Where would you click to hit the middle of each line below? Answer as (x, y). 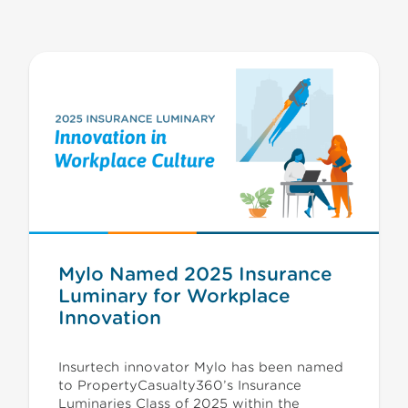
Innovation (110, 318)
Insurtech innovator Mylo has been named (201, 367)
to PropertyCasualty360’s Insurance (180, 385)
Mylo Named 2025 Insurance (195, 274)
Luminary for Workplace (174, 296)
